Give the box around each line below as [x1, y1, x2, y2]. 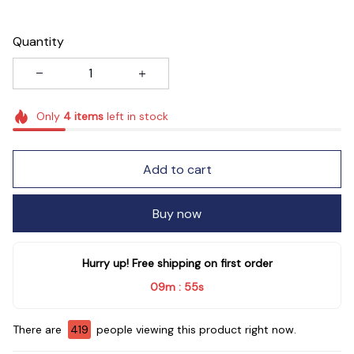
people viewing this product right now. [92, 322, 296, 337]
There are [13, 322, 65, 337]
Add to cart [142, 160, 212, 178]
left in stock [103, 108, 168, 123]
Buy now [153, 205, 201, 222]
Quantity [13, 32, 64, 50]
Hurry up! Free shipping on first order [81, 256, 273, 271]
